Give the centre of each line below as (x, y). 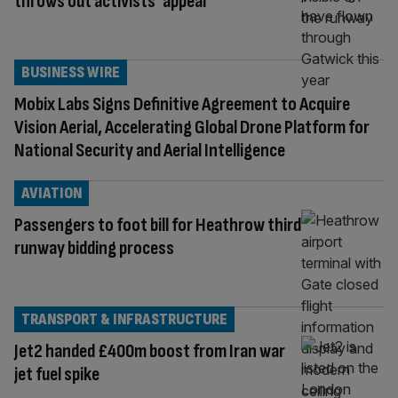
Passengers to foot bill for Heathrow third (158, 225)
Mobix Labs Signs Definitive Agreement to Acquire (182, 104)
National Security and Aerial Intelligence (150, 150)
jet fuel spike (57, 374)
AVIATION (52, 193)
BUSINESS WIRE (71, 72)
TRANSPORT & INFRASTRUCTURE (124, 319)
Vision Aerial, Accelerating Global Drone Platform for (192, 127)
